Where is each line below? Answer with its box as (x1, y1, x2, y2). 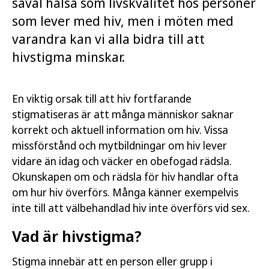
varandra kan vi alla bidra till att (12, 29, 205, 47)
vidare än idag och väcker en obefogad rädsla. (12, 154, 232, 168)
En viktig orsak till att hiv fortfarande (12, 91, 192, 106)
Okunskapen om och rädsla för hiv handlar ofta (12, 169, 238, 184)
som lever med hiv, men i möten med (12, 11, 234, 29)
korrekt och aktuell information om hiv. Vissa (12, 122, 228, 137)
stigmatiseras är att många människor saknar (12, 107, 234, 121)
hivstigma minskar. (12, 47, 125, 65)
